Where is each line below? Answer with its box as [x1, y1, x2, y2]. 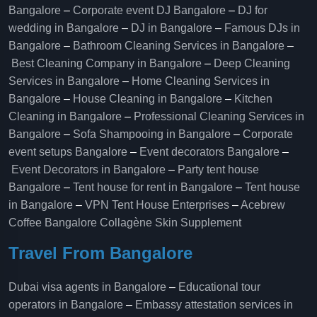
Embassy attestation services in [135, 299, 293, 311]
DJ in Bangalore [131, 22, 212, 34]
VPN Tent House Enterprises [85, 199, 229, 211]
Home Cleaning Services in [132, 75, 270, 87]
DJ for [238, 4, 267, 16]
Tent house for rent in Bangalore [73, 181, 233, 193]
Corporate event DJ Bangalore [73, 4, 226, 16]
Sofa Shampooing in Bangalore [73, 128, 231, 140]
